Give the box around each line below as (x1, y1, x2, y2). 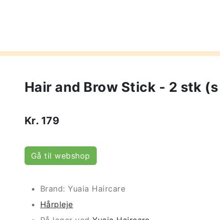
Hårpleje (40, 199, 73, 209)
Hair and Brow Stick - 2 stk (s (25, 79, 219, 95)
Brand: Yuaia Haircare (40, 184, 126, 193)
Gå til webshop (31, 151, 90, 161)
